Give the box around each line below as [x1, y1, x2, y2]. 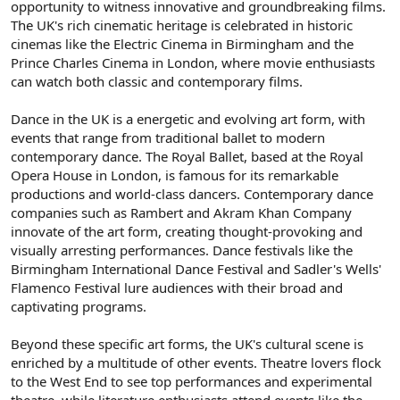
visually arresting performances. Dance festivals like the [11, 240, 353, 259]
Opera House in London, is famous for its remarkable [11, 165, 338, 184]
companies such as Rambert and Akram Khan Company [11, 203, 352, 221]
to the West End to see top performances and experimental [11, 371, 372, 390]
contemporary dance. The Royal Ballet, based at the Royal [11, 146, 363, 165]
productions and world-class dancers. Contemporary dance [11, 184, 373, 203]
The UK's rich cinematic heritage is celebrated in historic [11, 15, 353, 34]
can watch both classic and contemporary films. [11, 71, 303, 90]
